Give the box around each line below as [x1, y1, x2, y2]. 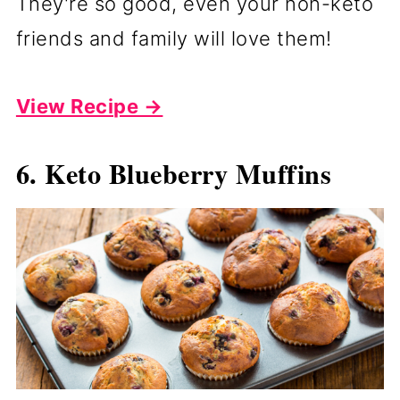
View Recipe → [15, 94, 163, 118]
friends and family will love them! [15, 26, 332, 50]
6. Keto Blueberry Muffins [15, 153, 332, 193]
